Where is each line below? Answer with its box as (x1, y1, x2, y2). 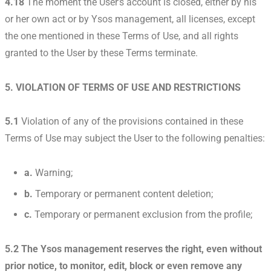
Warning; (33, 167, 73, 179)
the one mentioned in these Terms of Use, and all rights (5, 30, 238, 42)
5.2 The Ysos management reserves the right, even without (5, 243, 262, 255)
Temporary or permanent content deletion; (33, 188, 213, 200)
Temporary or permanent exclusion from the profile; (32, 209, 252, 221)
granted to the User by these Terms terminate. (5, 47, 198, 59)
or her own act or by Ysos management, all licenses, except (5, 13, 255, 25)
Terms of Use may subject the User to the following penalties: (5, 132, 265, 145)
